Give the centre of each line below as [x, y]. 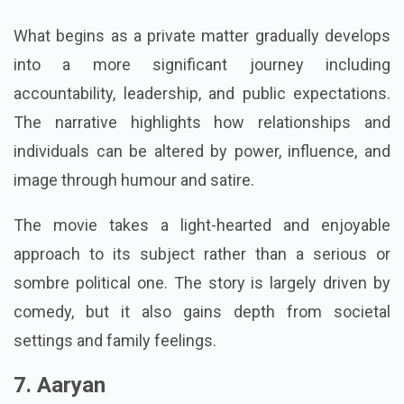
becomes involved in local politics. [138, 19]
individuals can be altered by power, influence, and [202, 179]
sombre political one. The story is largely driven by [202, 311]
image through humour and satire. [134, 208]
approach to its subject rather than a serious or [202, 282]
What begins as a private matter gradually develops [202, 64]
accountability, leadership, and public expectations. [202, 122]
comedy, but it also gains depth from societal [202, 340]
